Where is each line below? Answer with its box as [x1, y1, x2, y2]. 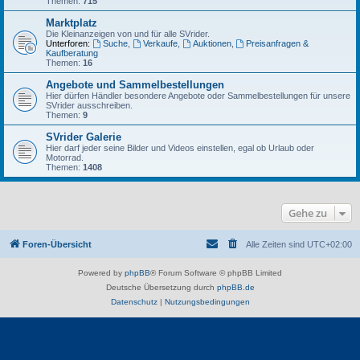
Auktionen [192, 38, 231, 48]
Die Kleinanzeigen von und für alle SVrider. [46, 28, 210, 39]
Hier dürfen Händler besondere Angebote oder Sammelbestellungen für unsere [46, 90, 350, 100]
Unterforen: [46, 38, 90, 48]
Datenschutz [110, 297, 157, 306]
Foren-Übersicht [22, 239, 92, 249]
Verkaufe [142, 38, 178, 48]
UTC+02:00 [307, 239, 352, 249]
